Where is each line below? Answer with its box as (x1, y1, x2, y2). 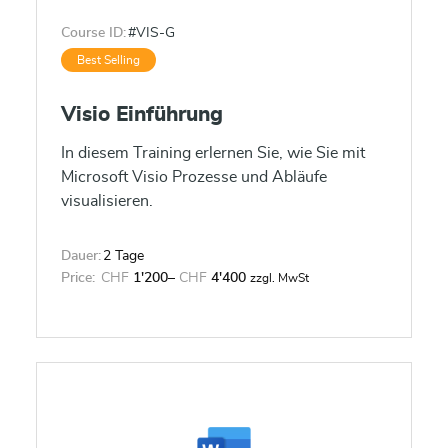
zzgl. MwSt (250, 272, 309, 284)
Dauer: (61, 249, 101, 263)
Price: (61, 271, 95, 285)
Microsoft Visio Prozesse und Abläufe (61, 169, 327, 185)
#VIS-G (128, 26, 175, 40)
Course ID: (61, 26, 126, 40)
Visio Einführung (61, 104, 223, 125)
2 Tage (103, 249, 144, 263)
